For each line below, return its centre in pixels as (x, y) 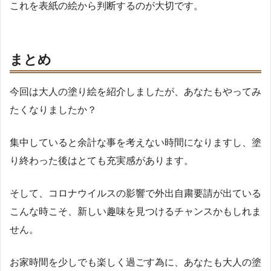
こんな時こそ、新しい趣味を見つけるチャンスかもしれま (135, 212)
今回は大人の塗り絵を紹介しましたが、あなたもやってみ (135, 92)
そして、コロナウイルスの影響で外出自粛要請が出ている (135, 194)
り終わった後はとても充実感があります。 (102, 161)
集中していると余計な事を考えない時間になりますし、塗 (135, 143)
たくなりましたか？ (53, 110)
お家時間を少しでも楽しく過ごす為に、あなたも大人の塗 (135, 263)
